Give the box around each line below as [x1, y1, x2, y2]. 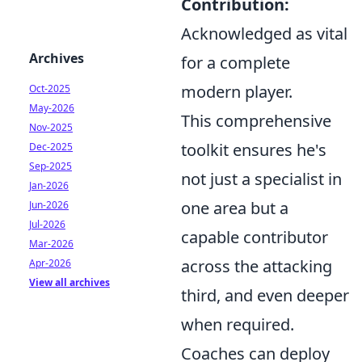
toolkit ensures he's [181, 139, 326, 161]
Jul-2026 [29, 217, 65, 231]
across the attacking [181, 255, 332, 277]
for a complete [181, 52, 290, 74]
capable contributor [181, 226, 328, 248]
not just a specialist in [181, 168, 342, 190]
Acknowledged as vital [181, 23, 347, 44]
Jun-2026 [29, 198, 69, 212]
